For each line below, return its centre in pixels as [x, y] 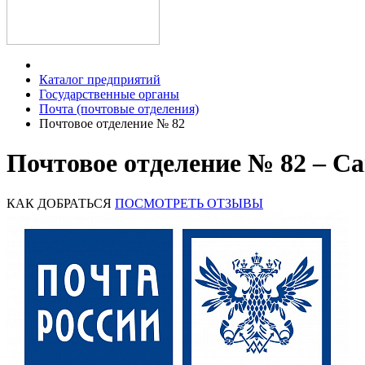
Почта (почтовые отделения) [119, 109]
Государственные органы [109, 94]
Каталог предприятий [100, 79]
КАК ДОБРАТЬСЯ [59, 203]
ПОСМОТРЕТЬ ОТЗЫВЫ [189, 203]
